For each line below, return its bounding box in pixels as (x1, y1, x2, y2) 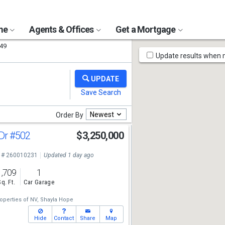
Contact (54, 215, 74, 221)
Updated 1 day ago (43, 152, 94, 159)
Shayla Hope (40, 196, 73, 203)
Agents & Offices (29, 24, 95, 35)
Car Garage (23, 178, 54, 186)
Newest (90, 110, 114, 119)
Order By (56, 111, 83, 119)
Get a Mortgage (115, 24, 177, 35)
